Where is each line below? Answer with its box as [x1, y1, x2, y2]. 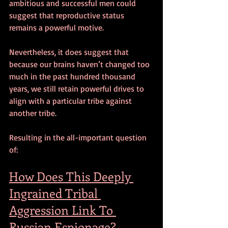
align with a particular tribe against [9, 95, 134, 106]
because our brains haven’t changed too [9, 59, 152, 69]
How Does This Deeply [9, 167, 133, 184]
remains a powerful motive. [9, 22, 106, 33]
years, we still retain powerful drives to [9, 83, 146, 94]
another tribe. [9, 107, 56, 118]
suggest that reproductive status [9, 10, 126, 20]
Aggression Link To [9, 201, 116, 218]
